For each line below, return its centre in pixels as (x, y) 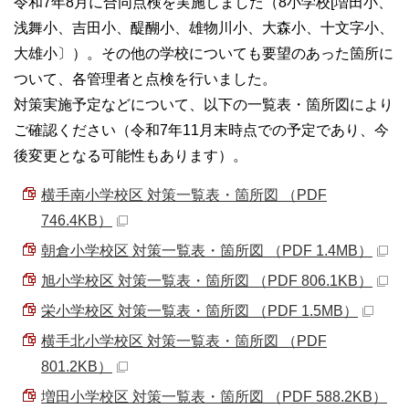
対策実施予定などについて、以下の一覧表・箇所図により (204, 104)
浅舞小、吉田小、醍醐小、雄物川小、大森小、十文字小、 (204, 27)
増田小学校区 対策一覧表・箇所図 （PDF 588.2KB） (214, 396)
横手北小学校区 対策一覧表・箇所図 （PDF (184, 341)
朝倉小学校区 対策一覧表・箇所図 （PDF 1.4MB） (207, 250)
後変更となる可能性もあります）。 (131, 155)
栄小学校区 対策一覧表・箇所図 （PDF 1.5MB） (199, 310)
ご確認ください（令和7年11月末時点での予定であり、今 (201, 130)
